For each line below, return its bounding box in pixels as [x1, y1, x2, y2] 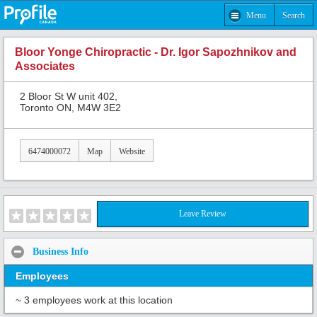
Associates [15, 60, 75, 73]
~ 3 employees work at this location [16, 294, 173, 306]
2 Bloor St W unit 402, [20, 90, 117, 102]
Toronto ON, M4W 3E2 [20, 101, 121, 113]
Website [119, 146, 145, 156]
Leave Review [179, 209, 226, 219]
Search [282, 10, 305, 21]
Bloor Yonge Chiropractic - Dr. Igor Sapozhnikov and [15, 46, 296, 59]
